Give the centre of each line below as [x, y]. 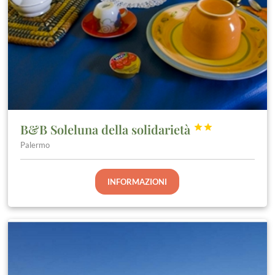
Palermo [35, 145]
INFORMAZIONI [137, 181]
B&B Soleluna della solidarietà [107, 129]
